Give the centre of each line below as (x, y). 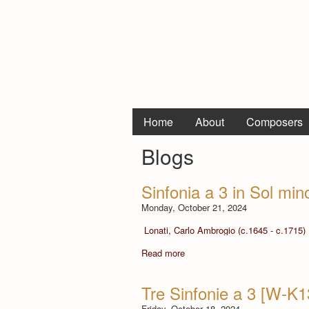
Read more (163, 252)
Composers (275, 122)
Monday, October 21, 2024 (194, 207)
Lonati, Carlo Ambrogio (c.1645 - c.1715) (225, 230)
